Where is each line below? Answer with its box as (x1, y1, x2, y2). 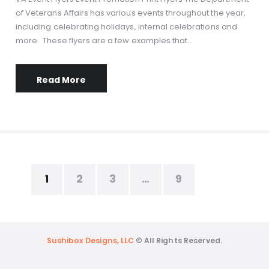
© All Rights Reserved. (133, 235, 223, 246)
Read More (37, 73, 86, 86)
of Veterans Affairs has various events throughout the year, (16, 7, 246, 19)
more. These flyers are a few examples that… (16, 35, 193, 47)
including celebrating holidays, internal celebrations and (16, 21, 237, 33)
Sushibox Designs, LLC (46, 235, 134, 246)
